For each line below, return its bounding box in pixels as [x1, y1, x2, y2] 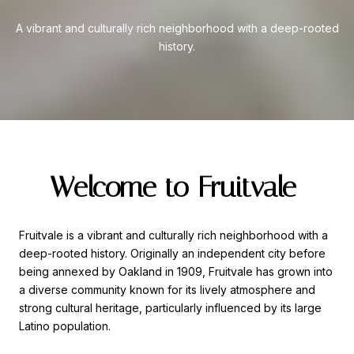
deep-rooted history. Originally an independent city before [19, 246, 326, 260]
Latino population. [19, 318, 111, 333]
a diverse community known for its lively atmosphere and [19, 282, 315, 296]
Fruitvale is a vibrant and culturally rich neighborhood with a [19, 228, 328, 242]
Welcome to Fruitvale [49, 171, 305, 204]
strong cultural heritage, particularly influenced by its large [19, 300, 322, 314]
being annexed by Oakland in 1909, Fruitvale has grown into [19, 264, 333, 278]
